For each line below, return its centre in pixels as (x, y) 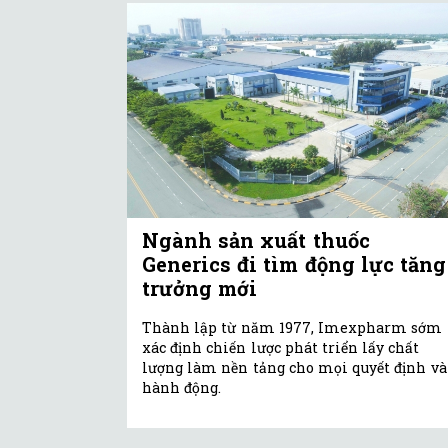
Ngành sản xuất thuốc (256, 240)
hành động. (182, 388)
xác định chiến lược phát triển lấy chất (281, 348)
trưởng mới (200, 288)
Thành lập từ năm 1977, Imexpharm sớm (292, 328)
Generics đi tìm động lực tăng (294, 264)
